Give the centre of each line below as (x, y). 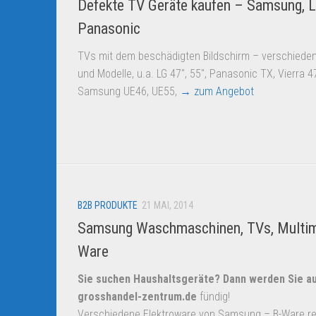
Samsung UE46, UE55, (129, 91)
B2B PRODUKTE (108, 205)
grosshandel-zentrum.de (137, 296)
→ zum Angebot (217, 91)
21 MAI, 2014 (168, 205)
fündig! (213, 296)
